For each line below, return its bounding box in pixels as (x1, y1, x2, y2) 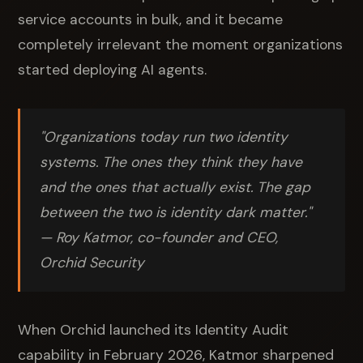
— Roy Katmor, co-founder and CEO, (40, 228, 279, 246)
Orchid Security (40, 253, 145, 271)
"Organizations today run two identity (40, 127, 288, 146)
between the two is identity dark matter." (40, 203, 312, 221)
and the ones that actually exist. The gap (40, 177, 311, 196)
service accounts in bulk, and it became (18, 10, 284, 28)
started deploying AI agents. (18, 60, 207, 79)
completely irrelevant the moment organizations (18, 35, 344, 53)
